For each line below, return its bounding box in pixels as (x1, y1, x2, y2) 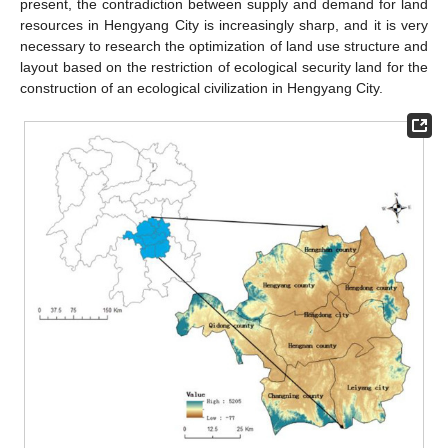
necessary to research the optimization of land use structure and (20, 38, 428, 54)
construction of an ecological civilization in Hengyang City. (20, 80, 383, 96)
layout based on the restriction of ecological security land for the (20, 59, 428, 75)
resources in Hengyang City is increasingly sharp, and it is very (20, 17, 428, 33)
